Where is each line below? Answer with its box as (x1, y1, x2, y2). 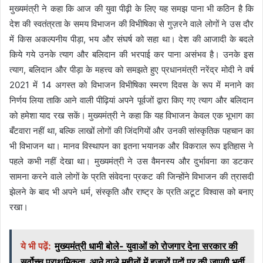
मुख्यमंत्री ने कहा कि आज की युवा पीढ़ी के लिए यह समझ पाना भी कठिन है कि (9, 2, 254, 14)
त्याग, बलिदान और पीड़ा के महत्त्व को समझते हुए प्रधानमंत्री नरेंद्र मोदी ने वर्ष (9, 63, 254, 75)
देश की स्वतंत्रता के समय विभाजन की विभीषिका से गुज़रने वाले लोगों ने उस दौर (9, 18, 254, 29)
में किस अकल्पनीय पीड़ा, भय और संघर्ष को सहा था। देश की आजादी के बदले (9, 33, 254, 45)
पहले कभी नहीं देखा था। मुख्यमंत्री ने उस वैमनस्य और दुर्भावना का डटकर (9, 155, 254, 167)
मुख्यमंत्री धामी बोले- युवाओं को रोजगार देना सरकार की (55, 240, 238, 252)
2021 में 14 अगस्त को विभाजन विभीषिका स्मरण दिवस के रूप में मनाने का (9, 79, 254, 90)
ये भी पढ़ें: (21, 240, 51, 252)
